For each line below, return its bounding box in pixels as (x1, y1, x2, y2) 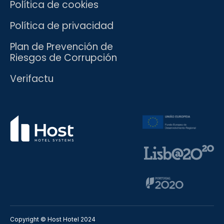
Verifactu (10, 71, 53, 85)
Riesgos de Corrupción (10, 50, 117, 64)
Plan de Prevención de (10, 39, 113, 53)
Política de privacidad (10, 18, 113, 32)
